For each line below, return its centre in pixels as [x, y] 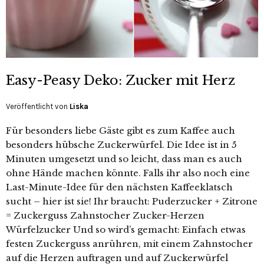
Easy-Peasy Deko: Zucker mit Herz [121, 81]
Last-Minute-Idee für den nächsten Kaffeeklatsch [119, 187]
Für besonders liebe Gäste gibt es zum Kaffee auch [121, 131]
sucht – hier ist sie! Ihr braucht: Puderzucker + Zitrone [132, 202]
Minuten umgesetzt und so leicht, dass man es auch [124, 159]
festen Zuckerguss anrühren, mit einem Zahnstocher [129, 244]
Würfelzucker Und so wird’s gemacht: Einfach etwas [126, 230]
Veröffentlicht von [38, 107]
